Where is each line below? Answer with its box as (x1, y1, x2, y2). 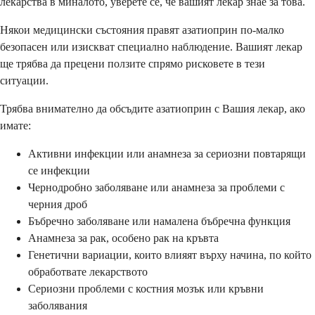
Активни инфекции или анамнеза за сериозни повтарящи (28, 147, 306, 160)
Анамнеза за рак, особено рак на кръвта (28, 231, 219, 244)
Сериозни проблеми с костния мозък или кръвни (28, 282, 264, 295)
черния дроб (28, 198, 87, 210)
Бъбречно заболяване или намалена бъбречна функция (28, 214, 290, 227)
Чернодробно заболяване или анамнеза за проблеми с (28, 181, 285, 193)
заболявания (28, 299, 87, 311)
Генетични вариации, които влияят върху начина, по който (28, 248, 311, 261)
